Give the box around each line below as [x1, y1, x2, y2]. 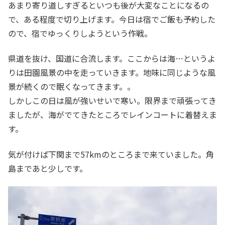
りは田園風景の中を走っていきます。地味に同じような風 [8, 66, 215, 79]
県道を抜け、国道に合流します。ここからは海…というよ [8, 52, 215, 65]
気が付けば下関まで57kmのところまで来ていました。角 [8, 148, 214, 160]
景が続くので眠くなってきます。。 [8, 80, 135, 93]
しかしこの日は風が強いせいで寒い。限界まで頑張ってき [8, 94, 216, 107]
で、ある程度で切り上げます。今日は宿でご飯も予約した [8, 13, 215, 25]
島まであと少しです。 [8, 162, 87, 174]
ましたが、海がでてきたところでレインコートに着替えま [8, 108, 217, 121]
